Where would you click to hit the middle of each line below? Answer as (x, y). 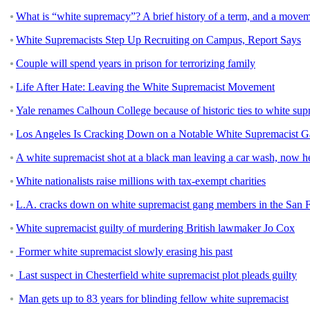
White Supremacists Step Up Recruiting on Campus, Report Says (158, 39)
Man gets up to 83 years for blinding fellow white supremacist (154, 298)
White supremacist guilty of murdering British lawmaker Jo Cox (155, 228)
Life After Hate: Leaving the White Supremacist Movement (145, 86)
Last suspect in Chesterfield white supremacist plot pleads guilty (156, 275)
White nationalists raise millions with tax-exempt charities (141, 181)
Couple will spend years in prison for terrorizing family (136, 63)
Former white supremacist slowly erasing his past (124, 251)
